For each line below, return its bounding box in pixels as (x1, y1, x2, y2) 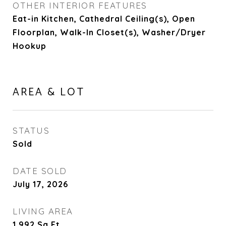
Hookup (13, 41, 46, 51)
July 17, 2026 (13, 179, 68, 189)
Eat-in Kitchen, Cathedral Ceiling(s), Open (13, 14, 195, 24)
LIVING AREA (13, 206, 73, 216)
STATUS (13, 125, 49, 136)
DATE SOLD (13, 165, 67, 176)
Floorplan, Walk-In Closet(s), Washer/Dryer (13, 27, 206, 37)
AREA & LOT (13, 84, 85, 101)
